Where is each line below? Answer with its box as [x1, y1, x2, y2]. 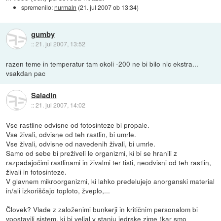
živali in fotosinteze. [6, 166, 67, 177]
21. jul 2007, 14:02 [35, 100, 85, 109]
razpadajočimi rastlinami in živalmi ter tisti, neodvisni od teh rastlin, [6, 157, 212, 167]
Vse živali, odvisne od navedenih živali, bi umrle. [6, 138, 156, 148]
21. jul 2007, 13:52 [35, 39, 85, 48]
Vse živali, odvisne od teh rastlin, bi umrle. [6, 129, 137, 139]
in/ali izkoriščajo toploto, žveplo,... [6, 185, 110, 195]
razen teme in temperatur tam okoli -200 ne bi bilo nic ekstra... [6, 58, 199, 69]
